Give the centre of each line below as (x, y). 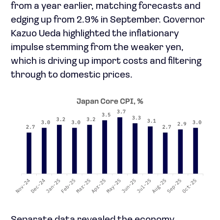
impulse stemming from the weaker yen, (97, 48)
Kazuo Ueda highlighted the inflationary (95, 34)
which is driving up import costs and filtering (106, 62)
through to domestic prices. (72, 75)
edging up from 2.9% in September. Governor (108, 20)
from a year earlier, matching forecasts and (106, 7)
